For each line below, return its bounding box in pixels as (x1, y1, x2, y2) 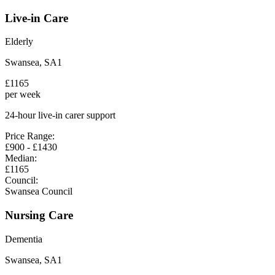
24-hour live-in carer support (5, 110, 115, 121)
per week (5, 89, 41, 100)
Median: (5, 153, 37, 164)
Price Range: (5, 131, 55, 142)
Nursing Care (5, 209, 73, 222)
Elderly (5, 36, 33, 47)
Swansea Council (5, 186, 72, 197)
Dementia (5, 233, 42, 244)
